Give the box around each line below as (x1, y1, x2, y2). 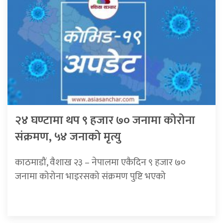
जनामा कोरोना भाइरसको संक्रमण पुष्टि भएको (15, 168, 166, 185)
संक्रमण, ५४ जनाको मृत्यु (15, 127, 121, 147)
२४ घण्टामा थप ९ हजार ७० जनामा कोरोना (15, 111, 195, 131)
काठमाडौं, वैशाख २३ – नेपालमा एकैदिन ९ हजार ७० (15, 154, 186, 171)
